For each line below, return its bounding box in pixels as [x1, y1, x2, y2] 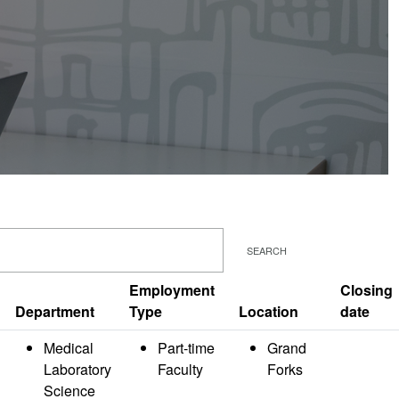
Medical [44, 338, 94, 358]
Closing [340, 280, 393, 300]
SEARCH [247, 243, 287, 257]
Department [15, 301, 94, 322]
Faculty [158, 359, 203, 379]
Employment [129, 280, 215, 300]
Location [239, 301, 298, 322]
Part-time [158, 338, 215, 358]
